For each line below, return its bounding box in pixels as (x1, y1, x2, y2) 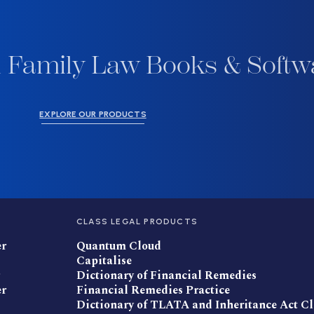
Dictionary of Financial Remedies (76, 267, 257, 285)
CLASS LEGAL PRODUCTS (76, 217, 198, 227)
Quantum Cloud (76, 238, 161, 255)
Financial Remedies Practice (76, 282, 230, 299)
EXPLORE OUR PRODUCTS (39, 109, 146, 120)
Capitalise (76, 252, 132, 270)
